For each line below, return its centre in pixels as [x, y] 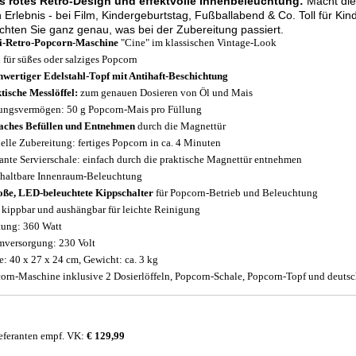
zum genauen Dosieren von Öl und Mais [165, 93]
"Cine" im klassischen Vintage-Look [197, 43]
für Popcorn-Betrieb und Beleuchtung [236, 193]
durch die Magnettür [180, 126]
